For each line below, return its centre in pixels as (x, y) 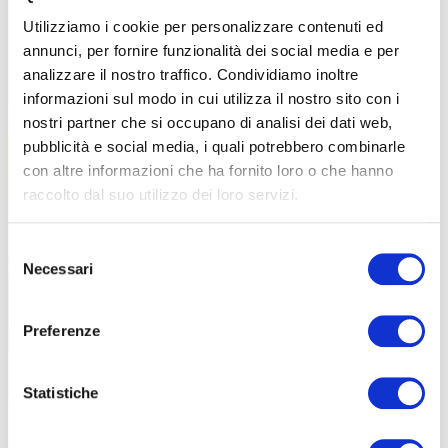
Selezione (39, 249)
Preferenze (61, 331)
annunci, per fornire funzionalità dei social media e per (211, 50)
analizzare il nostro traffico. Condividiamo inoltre (191, 74)
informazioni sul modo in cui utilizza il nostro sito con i (211, 98)
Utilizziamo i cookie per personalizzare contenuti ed (203, 26)
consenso (39, 297)
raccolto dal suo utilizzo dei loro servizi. (161, 194)
